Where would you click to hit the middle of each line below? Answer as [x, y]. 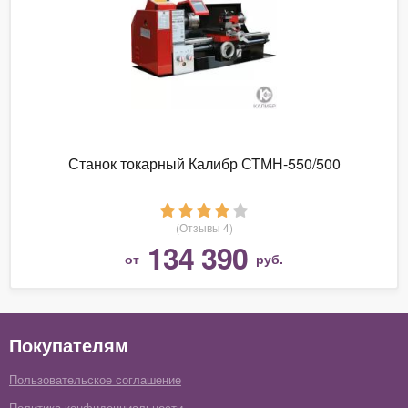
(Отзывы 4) [204, 227]
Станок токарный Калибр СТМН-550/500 [204, 163]
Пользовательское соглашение [95, 379]
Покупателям [69, 344]
